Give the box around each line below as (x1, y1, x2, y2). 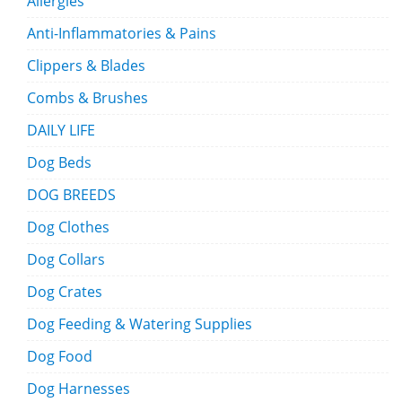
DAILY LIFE (27, 120, 95, 140)
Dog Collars (27, 249, 105, 269)
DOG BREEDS (27, 185, 116, 205)
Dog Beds (27, 153, 92, 172)
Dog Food (27, 346, 92, 366)
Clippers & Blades (27, 56, 145, 75)
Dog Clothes (27, 217, 109, 237)
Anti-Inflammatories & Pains (27, 23, 216, 43)
